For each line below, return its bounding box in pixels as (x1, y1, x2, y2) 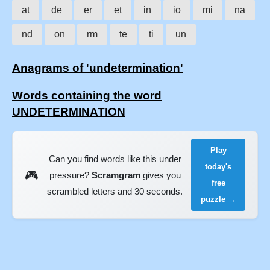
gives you (140, 169, 181, 180)
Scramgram (91, 169, 140, 180)
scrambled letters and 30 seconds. (47, 186, 183, 196)
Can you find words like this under (48, 153, 181, 164)
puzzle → (201, 195, 236, 204)
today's (205, 162, 232, 172)
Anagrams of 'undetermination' (12, 61, 183, 74)
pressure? (49, 169, 92, 180)
